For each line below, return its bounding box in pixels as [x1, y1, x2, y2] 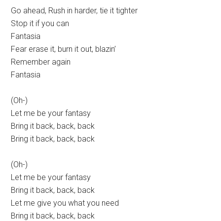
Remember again [11, 57, 71, 67]
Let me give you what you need [11, 198, 119, 208]
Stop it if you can [11, 19, 70, 29]
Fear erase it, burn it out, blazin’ [11, 44, 116, 54]
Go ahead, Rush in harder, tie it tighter [11, 6, 138, 16]
